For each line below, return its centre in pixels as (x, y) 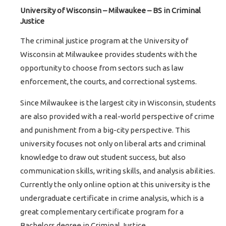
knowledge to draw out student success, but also (103, 157)
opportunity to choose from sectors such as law (102, 68)
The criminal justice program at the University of (104, 41)
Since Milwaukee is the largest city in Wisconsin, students (118, 103)
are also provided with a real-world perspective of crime (118, 117)
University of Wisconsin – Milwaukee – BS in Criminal (111, 11)
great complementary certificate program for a (102, 212)
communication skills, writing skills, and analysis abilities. (118, 171)
